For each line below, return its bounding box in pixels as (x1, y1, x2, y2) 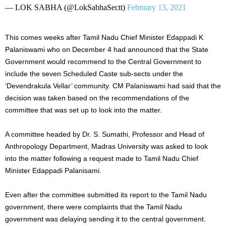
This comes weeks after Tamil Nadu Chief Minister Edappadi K (5, 33, 203, 41)
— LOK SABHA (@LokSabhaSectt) (5, 3, 127, 12)
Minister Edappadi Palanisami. (5, 166, 101, 175)
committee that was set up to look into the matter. (5, 105, 162, 114)
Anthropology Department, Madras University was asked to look (5, 142, 208, 150)
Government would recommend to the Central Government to (5, 57, 201, 66)
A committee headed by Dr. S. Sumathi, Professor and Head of (5, 130, 204, 138)
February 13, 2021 (127, 3, 186, 12)
